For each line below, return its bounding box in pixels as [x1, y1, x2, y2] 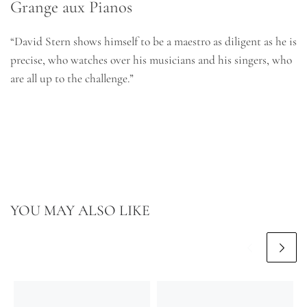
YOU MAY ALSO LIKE [10, 201, 150, 219]
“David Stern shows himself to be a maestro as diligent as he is [10, 34, 297, 49]
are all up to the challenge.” [10, 71, 134, 86]
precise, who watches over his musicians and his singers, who [10, 53, 292, 68]
